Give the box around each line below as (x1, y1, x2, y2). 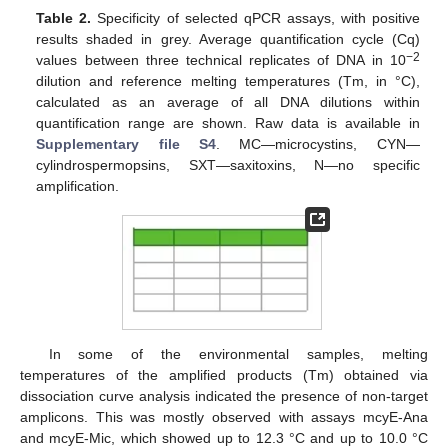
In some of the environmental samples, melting (48, 346, 428, 363)
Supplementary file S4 (36, 136, 217, 153)
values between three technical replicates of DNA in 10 (36, 52, 406, 69)
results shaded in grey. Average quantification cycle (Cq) (36, 31, 420, 48)
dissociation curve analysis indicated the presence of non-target (20, 388, 428, 405)
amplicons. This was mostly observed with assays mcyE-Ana (20, 409, 428, 426)
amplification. (36, 178, 120, 195)
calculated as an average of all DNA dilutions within (36, 94, 420, 111)
